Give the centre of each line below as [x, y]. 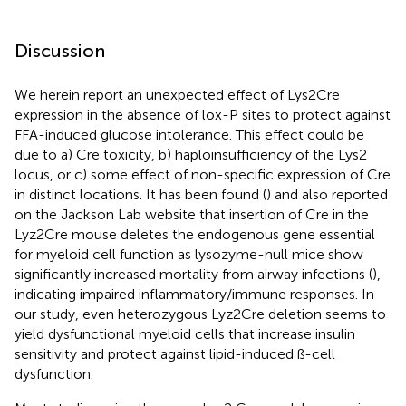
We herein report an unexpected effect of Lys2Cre [177, 94]
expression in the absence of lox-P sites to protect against [203, 114]
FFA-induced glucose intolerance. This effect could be [189, 134]
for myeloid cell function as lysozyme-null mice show [189, 254]
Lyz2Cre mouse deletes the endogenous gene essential [195, 234]
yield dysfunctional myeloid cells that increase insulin [185, 333]
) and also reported [327, 194]
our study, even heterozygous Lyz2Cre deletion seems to [200, 314]
